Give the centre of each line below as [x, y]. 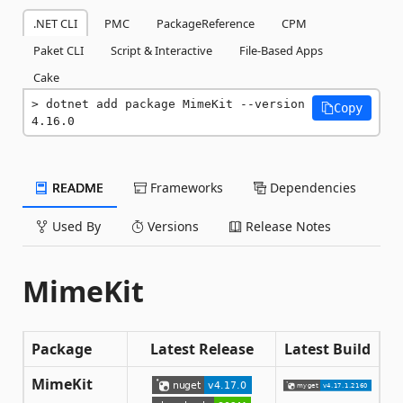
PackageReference [206, 23]
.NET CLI [55, 23]
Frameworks [185, 187]
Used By [75, 226]
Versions [171, 226]
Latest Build [327, 349]
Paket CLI [58, 50]
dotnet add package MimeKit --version [175, 103]
